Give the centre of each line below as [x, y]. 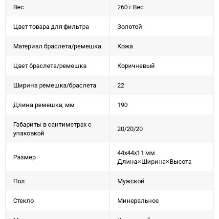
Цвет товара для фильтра [51, 26]
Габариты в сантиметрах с [52, 124]
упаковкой [29, 133]
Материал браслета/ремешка [57, 46]
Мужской [131, 181]
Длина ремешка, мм [44, 105]
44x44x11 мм [136, 153]
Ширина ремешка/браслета [55, 85]
